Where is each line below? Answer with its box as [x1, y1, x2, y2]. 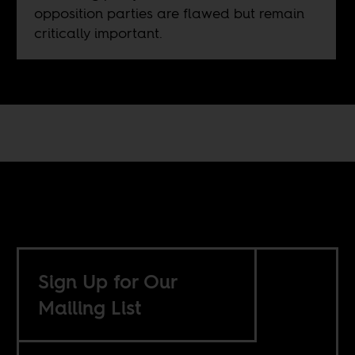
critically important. [33, 22, 162, 43]
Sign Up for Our [38, 268, 179, 295]
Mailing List [38, 294, 142, 321]
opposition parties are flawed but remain [33, 2, 304, 23]
